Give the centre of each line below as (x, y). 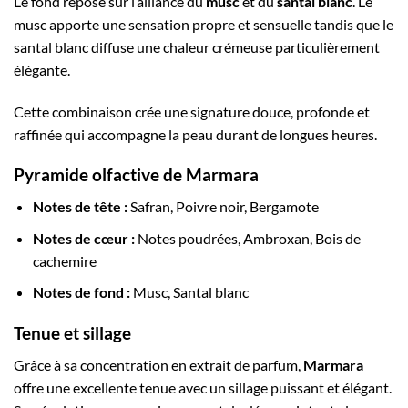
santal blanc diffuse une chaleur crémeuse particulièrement (197, 46)
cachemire (64, 260)
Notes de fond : (81, 292)
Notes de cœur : (83, 238)
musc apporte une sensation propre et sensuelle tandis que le (204, 24)
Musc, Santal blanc (189, 292)
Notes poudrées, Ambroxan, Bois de (247, 238)
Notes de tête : (80, 206)
